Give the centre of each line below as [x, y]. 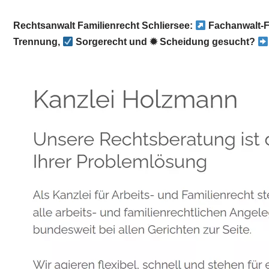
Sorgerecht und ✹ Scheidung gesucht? [166, 42]
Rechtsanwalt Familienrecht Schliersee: [104, 26]
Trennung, [38, 42]
